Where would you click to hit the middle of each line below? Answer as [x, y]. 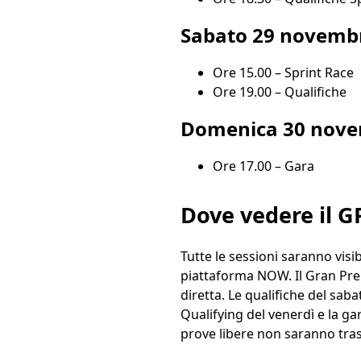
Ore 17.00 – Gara [263, 166]
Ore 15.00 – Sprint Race [283, 73]
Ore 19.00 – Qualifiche [280, 92]
